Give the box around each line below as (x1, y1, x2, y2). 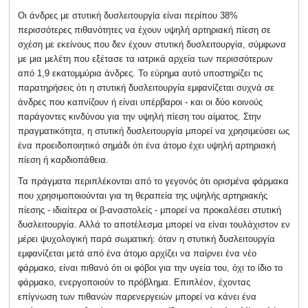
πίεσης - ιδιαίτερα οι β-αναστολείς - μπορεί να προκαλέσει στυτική (18, 204, 281, 215)
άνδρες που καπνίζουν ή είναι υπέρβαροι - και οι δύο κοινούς (18, 96, 263, 107)
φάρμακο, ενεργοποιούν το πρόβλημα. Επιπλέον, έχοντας (18, 276, 250, 287)
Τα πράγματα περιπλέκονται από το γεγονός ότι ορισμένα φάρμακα (18, 175, 289, 186)
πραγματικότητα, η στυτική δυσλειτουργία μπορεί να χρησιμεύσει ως (18, 125, 289, 136)
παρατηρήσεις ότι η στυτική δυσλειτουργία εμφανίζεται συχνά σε (18, 82, 274, 93)
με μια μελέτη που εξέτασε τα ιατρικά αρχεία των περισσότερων (18, 53, 273, 64)
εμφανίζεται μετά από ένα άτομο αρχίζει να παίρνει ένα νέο (18, 247, 256, 258)
